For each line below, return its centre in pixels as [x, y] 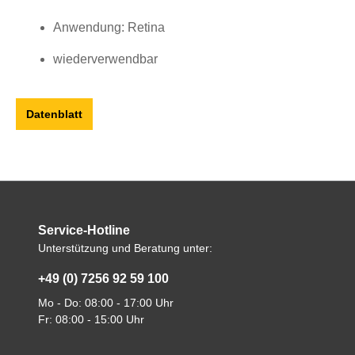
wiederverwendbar [105, 59]
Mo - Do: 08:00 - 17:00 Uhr [106, 303]
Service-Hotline [84, 231]
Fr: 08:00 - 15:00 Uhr [91, 320]
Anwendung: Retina [109, 28]
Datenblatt [54, 115]
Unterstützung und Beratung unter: [125, 248]
